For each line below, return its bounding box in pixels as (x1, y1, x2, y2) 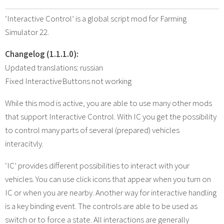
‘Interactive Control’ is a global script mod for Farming (5, 12, 186, 24)
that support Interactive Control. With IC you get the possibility (5, 110, 216, 122)
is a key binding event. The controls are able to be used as (5, 200, 197, 211)
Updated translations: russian (5, 61, 103, 73)
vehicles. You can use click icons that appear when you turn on (5, 173, 211, 184)
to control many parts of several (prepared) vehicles (5, 124, 179, 135)
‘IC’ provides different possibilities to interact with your (5, 159, 189, 171)
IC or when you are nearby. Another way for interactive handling (5, 186, 216, 198)
